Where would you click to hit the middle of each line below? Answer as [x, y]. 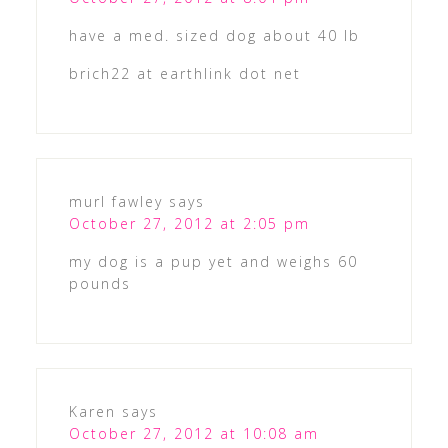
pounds [99, 283]
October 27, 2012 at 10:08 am [193, 433]
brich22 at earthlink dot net [184, 73]
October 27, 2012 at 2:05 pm [189, 223]
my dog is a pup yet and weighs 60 [213, 261]
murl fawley [115, 201]
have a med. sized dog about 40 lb [214, 35]
